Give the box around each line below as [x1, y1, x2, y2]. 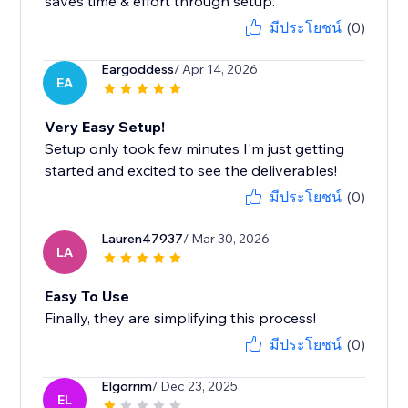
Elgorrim [101, 378, 153, 395]
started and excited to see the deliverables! [45, 161, 338, 180]
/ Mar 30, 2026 [183, 230, 270, 248]
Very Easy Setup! [45, 117, 166, 137]
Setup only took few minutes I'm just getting [45, 139, 345, 158]
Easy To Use [45, 287, 130, 306]
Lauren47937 [101, 230, 184, 248]
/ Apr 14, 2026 [174, 61, 259, 78]
